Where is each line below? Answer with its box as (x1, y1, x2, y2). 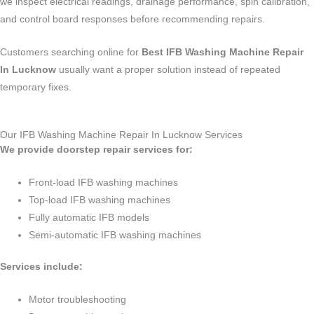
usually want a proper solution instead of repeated (56, 64, 280, 75)
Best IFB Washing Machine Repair (142, 46, 303, 57)
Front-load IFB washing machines (29, 177, 179, 188)
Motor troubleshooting (29, 294, 127, 306)
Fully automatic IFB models (29, 212, 150, 223)
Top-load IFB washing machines (29, 194, 171, 205)
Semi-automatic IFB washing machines (29, 229, 202, 240)
